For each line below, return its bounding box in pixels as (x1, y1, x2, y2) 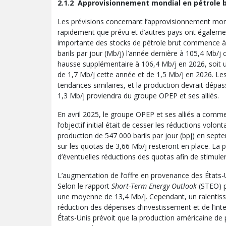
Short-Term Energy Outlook (111, 181, 197, 191)
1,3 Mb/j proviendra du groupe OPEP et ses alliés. (58, 90, 219, 100)
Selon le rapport (58, 181, 111, 191)
